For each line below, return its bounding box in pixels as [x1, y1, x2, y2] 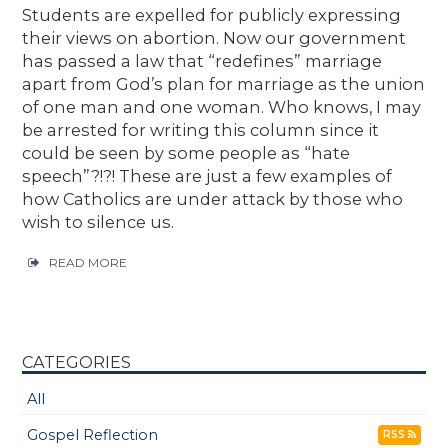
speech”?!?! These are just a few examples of [22, 166, 393, 186]
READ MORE [49, 254, 128, 270]
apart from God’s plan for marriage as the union [22, 74, 426, 94]
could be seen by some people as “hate [22, 143, 351, 163]
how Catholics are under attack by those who [22, 189, 404, 209]
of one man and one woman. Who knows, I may [22, 97, 422, 117]
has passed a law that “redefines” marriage [22, 51, 383, 71]
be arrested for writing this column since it [22, 120, 380, 140]
